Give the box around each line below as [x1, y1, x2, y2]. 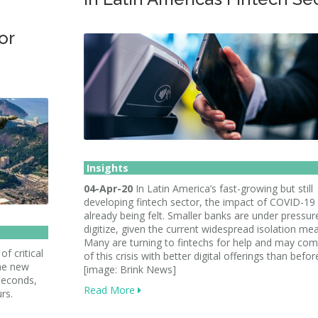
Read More [84, 283, 138, 297]
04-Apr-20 [84, 182, 133, 195]
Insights [84, 161, 128, 175]
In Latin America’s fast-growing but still [133, 182, 313, 195]
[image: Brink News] [84, 263, 176, 276]
